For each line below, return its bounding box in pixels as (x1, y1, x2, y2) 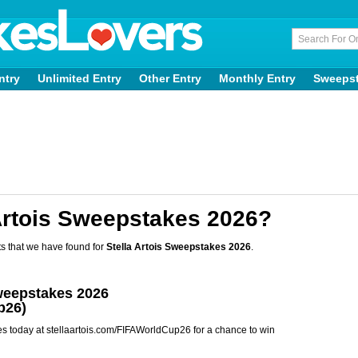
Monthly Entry (219, 72, 296, 85)
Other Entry (139, 72, 201, 85)
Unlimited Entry (38, 72, 121, 85)
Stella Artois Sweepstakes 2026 (106, 241, 251, 253)
